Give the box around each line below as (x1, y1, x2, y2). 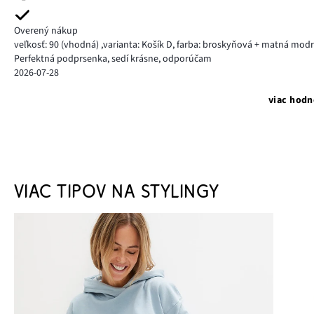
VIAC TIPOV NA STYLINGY (14, 181, 219, 202)
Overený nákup (14, 23, 78, 38)
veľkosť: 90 (14, 37, 59, 52)
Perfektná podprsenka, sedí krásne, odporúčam (14, 51, 212, 66)
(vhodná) (59, 37, 101, 52)
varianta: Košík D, (103, 37, 177, 52)
